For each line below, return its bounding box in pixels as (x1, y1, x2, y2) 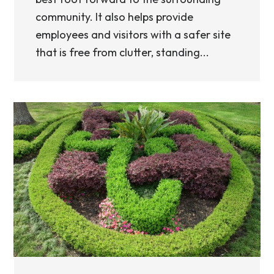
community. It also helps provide (35, 10, 193, 24)
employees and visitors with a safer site (35, 28, 231, 42)
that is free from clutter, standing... (35, 45, 209, 59)
